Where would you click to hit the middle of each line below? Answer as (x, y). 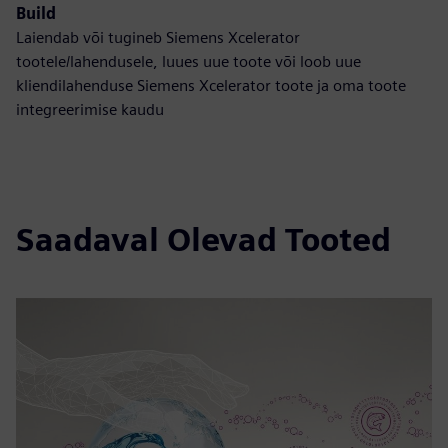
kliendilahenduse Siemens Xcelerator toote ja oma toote (211, 85)
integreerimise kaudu (90, 109)
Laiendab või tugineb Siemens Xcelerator (158, 37)
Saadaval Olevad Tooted (203, 239)
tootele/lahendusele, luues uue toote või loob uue (188, 61)
